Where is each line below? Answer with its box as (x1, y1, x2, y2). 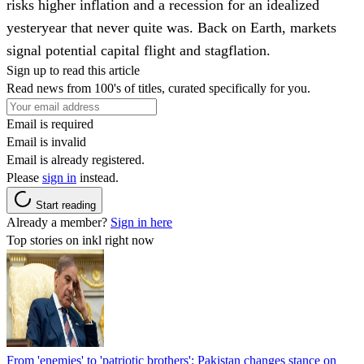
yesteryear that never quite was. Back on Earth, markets (6, 19, 336, 36)
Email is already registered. (6, 152, 145, 167)
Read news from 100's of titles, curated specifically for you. (6, 80, 310, 95)
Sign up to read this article (6, 63, 140, 77)
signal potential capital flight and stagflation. (6, 41, 271, 58)
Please (6, 170, 42, 184)
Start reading (36, 198, 96, 211)
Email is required (6, 116, 93, 131)
